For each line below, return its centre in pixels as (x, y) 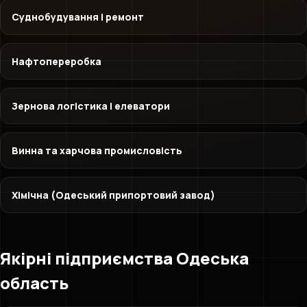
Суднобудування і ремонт (78, 17)
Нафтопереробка (57, 61)
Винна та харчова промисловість (97, 150)
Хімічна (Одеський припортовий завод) (113, 195)
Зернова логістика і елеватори (91, 106)
